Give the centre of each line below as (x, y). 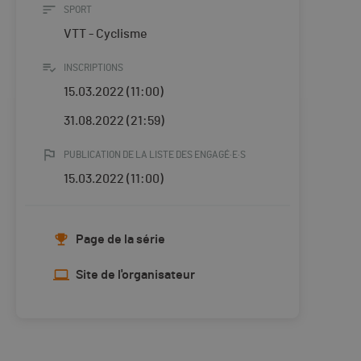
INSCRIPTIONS (93, 68)
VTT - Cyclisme (106, 34)
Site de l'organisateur (135, 275)
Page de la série (120, 240)
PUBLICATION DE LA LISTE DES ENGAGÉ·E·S (155, 155)
